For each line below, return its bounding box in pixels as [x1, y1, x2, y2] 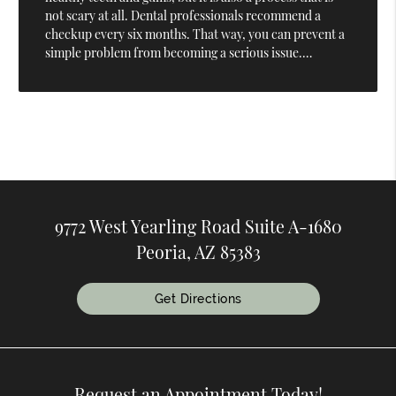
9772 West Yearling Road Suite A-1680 [54, 214, 342, 238]
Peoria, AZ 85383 [135, 240, 261, 263]
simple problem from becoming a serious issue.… [45, 44, 313, 62]
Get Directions [154, 291, 242, 306]
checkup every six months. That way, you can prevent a [45, 26, 346, 43]
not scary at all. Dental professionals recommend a [45, 7, 322, 25]
